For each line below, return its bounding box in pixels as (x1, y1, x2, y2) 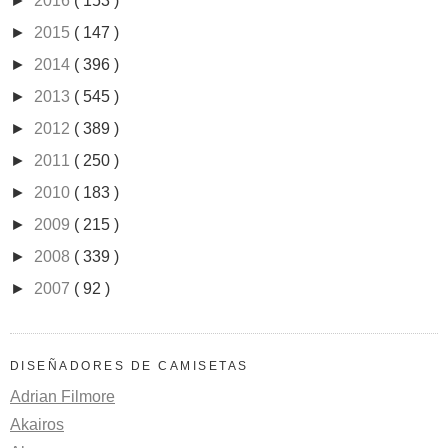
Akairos (10, 415, 64, 433)
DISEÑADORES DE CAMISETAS (10, 359, 249, 374)
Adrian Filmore (10, 387, 115, 405)
